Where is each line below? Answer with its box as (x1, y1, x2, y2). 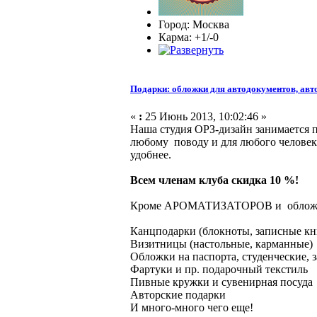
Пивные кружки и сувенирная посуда (130, 276, 313, 289)
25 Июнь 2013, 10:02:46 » (142, 110, 267, 123)
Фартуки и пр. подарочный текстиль (130, 263, 308, 276)
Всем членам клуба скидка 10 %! (130, 174, 299, 187)
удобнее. (130, 149, 171, 161)
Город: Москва (158, 18, 229, 30)
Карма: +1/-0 (158, 30, 219, 43)
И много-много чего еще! (130, 301, 253, 314)
